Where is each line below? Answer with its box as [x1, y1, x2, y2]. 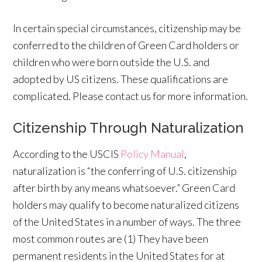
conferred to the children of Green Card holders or [13, 38, 240, 51]
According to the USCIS [13, 147, 121, 160]
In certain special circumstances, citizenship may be [13, 21, 242, 35]
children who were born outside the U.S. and [13, 55, 210, 68]
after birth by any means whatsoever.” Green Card [13, 181, 236, 194]
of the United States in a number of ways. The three [13, 215, 242, 228]
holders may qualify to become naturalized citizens [13, 198, 240, 211]
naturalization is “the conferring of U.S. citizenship [13, 164, 237, 177]
